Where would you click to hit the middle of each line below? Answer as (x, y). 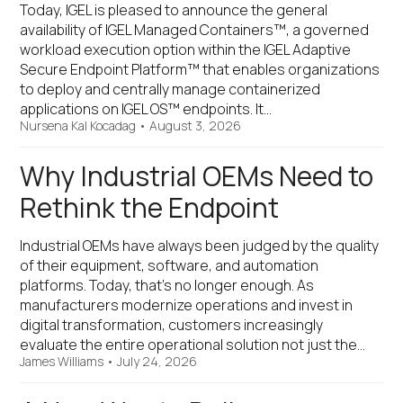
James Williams (62, 361)
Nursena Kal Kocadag (78, 125)
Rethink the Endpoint (150, 208)
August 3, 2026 (196, 125)
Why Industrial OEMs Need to (197, 176)
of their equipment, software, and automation (170, 265)
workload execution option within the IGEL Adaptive (186, 49)
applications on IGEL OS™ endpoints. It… (146, 109)
